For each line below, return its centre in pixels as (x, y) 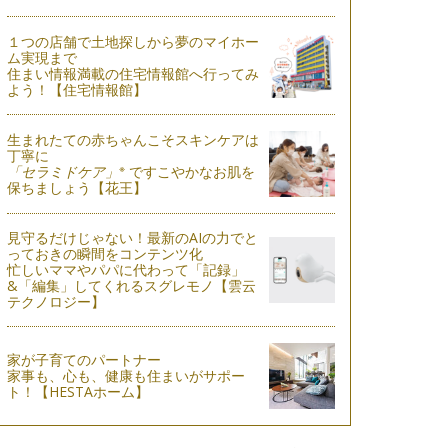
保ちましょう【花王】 (76, 188)
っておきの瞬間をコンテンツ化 (104, 253)
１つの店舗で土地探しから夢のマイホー (132, 41)
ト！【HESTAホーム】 (77, 391)
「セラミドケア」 (62, 172)
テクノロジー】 (55, 301)
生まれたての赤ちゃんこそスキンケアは (132, 140)
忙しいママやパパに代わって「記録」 (125, 269)
